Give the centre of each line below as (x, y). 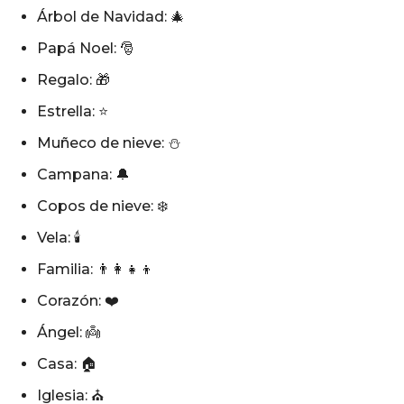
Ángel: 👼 (69, 332)
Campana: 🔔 (83, 174)
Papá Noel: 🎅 (86, 48)
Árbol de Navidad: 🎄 (111, 16)
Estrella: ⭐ (73, 111)
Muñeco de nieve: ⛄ (109, 142)
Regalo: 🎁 (73, 79)
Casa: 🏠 (67, 363)
